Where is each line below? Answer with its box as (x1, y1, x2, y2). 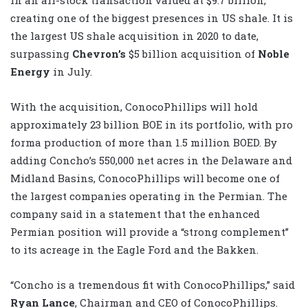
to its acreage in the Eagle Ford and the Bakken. (10, 242, 258, 256)
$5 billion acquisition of (129, 46, 258, 60)
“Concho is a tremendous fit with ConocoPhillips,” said (10, 277, 295, 291)
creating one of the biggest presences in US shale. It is (10, 10, 293, 25)
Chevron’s (72, 46, 129, 60)
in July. (53, 64, 92, 78)
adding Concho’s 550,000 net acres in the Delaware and (10, 153, 292, 167)
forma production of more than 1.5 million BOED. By (10, 135, 277, 149)
